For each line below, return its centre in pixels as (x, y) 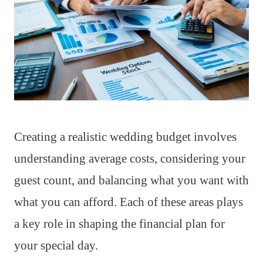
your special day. (56, 246)
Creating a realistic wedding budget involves (125, 137)
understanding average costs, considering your (130, 159)
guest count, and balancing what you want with (131, 181)
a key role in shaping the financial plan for (119, 224)
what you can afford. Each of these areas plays (129, 202)
